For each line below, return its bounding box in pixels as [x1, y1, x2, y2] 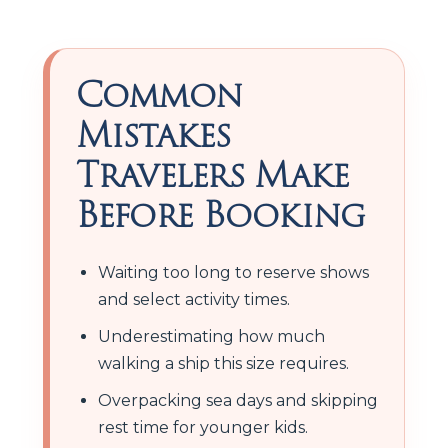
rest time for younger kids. [98, 417, 308, 437]
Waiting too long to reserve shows [98, 262, 369, 282]
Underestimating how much [98, 326, 325, 346]
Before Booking [76, 187, 366, 242]
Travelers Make [76, 147, 350, 202]
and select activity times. [98, 289, 290, 309]
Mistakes [76, 107, 231, 162]
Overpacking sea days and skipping [98, 390, 378, 410]
